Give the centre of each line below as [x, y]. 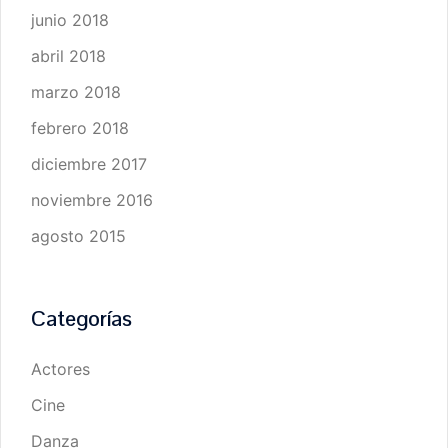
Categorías [81, 317]
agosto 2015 [78, 235]
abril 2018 [68, 55]
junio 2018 [70, 19]
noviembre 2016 [92, 199]
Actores [60, 368]
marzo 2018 [76, 91]
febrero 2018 [80, 127]
